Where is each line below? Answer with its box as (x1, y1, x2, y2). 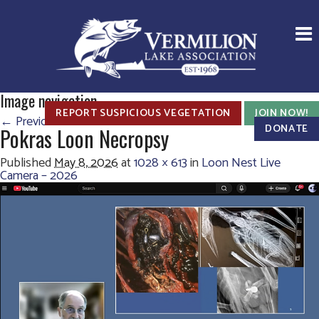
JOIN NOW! (255, 105, 308, 122)
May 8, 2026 (54, 152, 118, 174)
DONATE (265, 120, 308, 137)
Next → (63, 111, 104, 132)
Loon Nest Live (202, 152, 281, 174)
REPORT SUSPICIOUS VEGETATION (56, 105, 231, 122)
